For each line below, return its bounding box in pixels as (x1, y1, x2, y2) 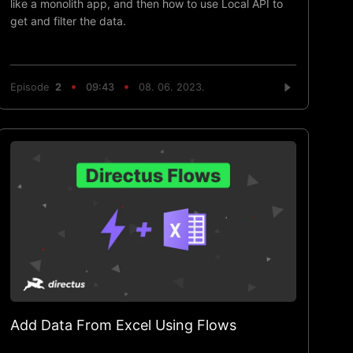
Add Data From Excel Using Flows (10, 316, 237, 333)
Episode (10, 81, 56, 94)
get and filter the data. (10, 13, 127, 28)
